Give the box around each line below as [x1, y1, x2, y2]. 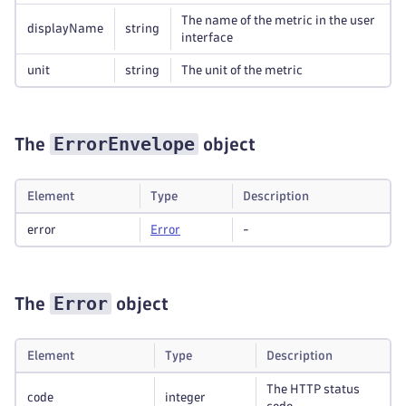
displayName [27, 23, 103, 34]
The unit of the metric [181, 64, 303, 76]
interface [181, 32, 233, 43]
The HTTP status [266, 383, 360, 395]
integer [165, 391, 206, 403]
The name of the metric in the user [181, 14, 375, 26]
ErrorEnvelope [53, 133, 195, 155]
